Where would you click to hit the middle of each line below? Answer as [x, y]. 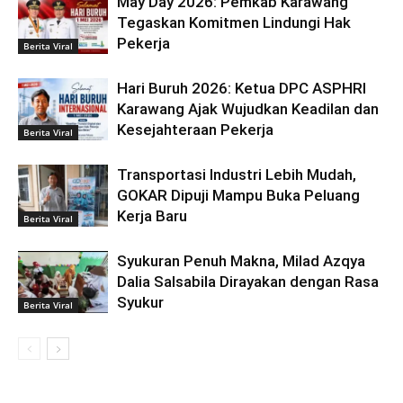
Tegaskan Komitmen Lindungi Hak [234, 22]
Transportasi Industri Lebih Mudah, [237, 175]
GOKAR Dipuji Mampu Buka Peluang [238, 195]
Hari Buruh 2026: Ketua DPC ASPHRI [242, 88]
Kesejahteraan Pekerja [195, 130]
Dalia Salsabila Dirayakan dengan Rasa [248, 282]
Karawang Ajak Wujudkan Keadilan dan [248, 109]
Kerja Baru [152, 216]
